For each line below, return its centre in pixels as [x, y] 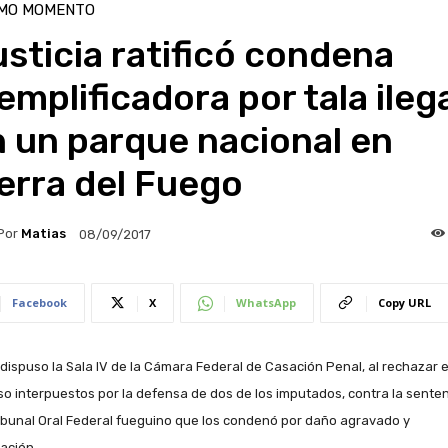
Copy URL [404, 302]
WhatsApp [265, 302]
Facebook [39, 302]
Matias [43, 234]
